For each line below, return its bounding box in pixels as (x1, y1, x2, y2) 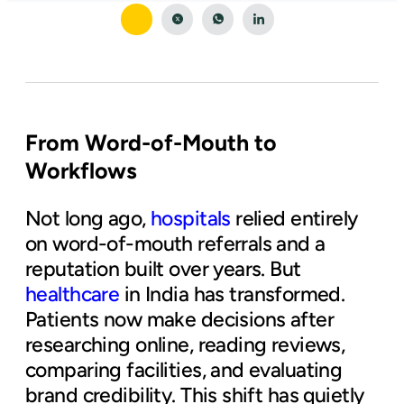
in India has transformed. (124, 281, 345, 308)
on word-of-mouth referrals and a (25, 231, 326, 257)
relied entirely (235, 206, 358, 232)
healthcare (25, 281, 120, 308)
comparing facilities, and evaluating (25, 357, 343, 383)
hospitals (150, 206, 231, 232)
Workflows (25, 157, 137, 185)
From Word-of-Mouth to (25, 129, 277, 157)
